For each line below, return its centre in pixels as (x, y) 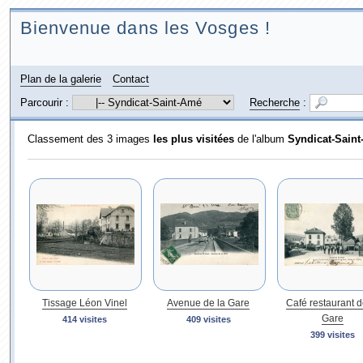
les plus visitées (193, 139)
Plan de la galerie (60, 79)
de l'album (261, 139)
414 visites (84, 319)
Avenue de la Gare (208, 303)
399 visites (332, 335)
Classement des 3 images (90, 139)
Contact (130, 79)
